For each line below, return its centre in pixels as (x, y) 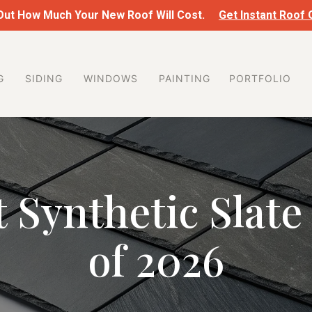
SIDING (44, 79)
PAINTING (184, 79)
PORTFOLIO (260, 79)
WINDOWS (110, 79)
